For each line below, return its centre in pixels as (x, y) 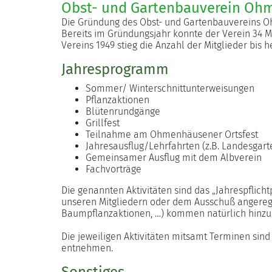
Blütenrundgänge (123, 112)
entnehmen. (87, 248)
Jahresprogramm (115, 70)
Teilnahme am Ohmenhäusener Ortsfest (172, 135)
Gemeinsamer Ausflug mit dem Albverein (173, 158)
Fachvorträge (113, 169)
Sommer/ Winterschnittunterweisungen (170, 89)
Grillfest (102, 123)
